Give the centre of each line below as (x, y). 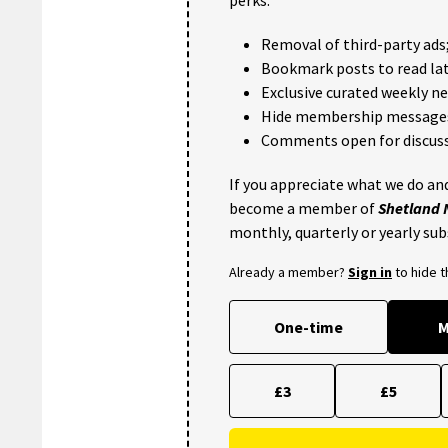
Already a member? (288, 271)
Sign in (370, 271)
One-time (308, 326)
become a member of (303, 207)
